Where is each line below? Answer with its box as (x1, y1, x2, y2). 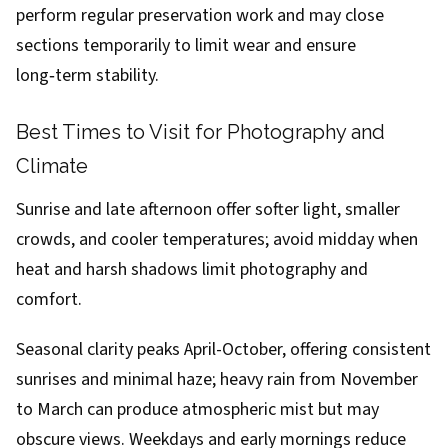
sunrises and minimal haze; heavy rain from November (16, 367, 418, 392)
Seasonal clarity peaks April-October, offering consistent (16, 337, 431, 362)
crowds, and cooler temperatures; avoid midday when (16, 227, 418, 252)
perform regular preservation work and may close (16, 3, 384, 28)
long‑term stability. (16, 63, 159, 88)
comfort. (16, 287, 82, 312)
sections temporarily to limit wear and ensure (16, 33, 356, 58)
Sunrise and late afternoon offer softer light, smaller (16, 197, 400, 222)
